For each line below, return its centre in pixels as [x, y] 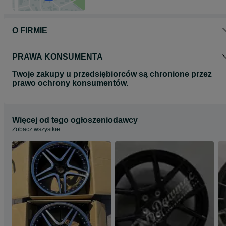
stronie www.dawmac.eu [51, 7]
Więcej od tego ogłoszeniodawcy [75, 120]
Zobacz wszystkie [36, 129]
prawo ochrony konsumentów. [70, 83]
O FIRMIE [30, 31]
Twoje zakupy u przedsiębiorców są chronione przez [112, 74]
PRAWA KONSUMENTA [58, 57]
